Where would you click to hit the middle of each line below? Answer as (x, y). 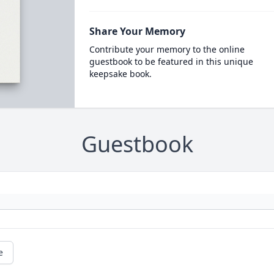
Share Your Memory (137, 31)
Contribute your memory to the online (167, 49)
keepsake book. (120, 74)
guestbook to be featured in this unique (171, 61)
